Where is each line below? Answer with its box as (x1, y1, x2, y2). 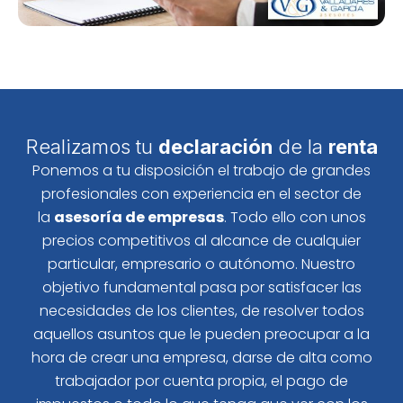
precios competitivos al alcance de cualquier (42, 230, 361, 252)
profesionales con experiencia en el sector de (41, 184, 362, 205)
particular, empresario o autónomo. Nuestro (48, 254, 355, 275)
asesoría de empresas (53, 207, 224, 228)
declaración (157, 135, 273, 159)
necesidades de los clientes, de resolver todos (39, 300, 364, 322)
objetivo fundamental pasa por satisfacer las (41, 277, 362, 299)
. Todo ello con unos (223, 207, 366, 228)
